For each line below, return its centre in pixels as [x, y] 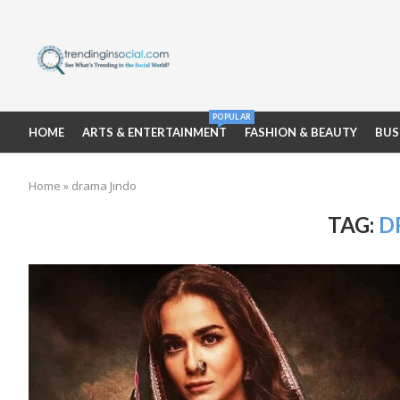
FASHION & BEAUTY [301, 132]
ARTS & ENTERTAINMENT [154, 132]
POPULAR [232, 117]
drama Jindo [104, 186]
